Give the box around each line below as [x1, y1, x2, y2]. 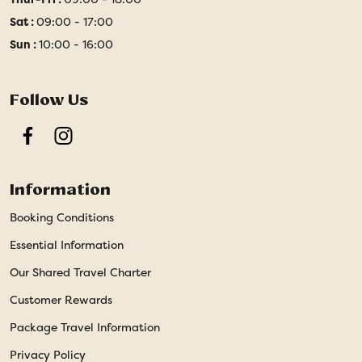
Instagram [61, 135, 118, 150]
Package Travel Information [10, 320, 160, 335]
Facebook [26, 135, 79, 150]
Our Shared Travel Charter [10, 265, 151, 280]
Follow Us [10, 90, 88, 110]
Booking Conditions [10, 210, 114, 225]
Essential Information [10, 238, 124, 253]
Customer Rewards [10, 293, 112, 308]
